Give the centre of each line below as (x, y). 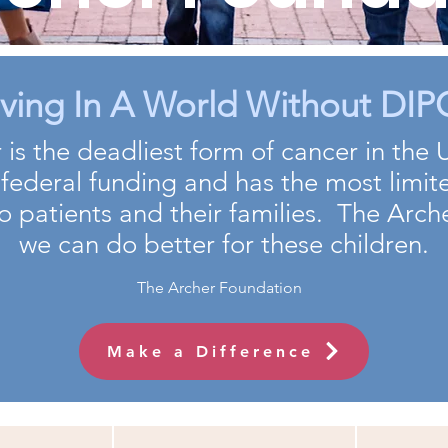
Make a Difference (210, 351)
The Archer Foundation (219, 287)
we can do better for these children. (224, 244)
